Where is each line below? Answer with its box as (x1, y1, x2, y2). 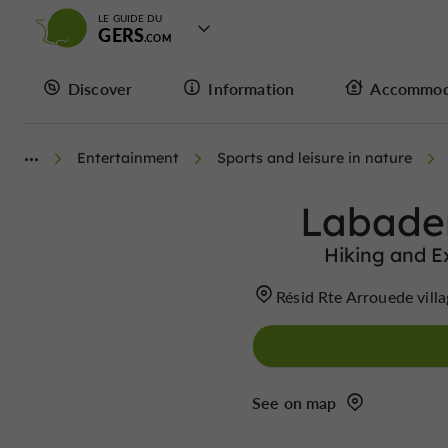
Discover (68, 77, 133, 99)
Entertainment (77, 149, 179, 167)
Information (208, 77, 295, 99)
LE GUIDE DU (98, 11, 163, 25)
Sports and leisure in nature (217, 149, 412, 167)
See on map (252, 392, 337, 413)
